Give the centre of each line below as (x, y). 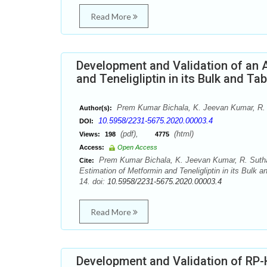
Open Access (137, 147)
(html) (183, 134)
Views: (90, 134)
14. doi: (93, 181)
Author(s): (96, 108)
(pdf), (136, 134)
